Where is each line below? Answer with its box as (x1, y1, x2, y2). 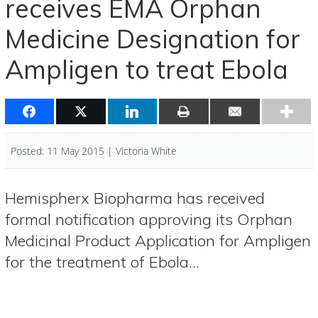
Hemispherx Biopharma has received (4, 187, 265, 208)
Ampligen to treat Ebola (4, 53, 288, 85)
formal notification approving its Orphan (4, 209, 292, 229)
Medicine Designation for (4, 23, 300, 55)
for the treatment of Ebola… (4, 251, 199, 272)
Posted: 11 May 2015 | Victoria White (11, 143, 177, 158)
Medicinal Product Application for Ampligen (4, 230, 311, 251)
